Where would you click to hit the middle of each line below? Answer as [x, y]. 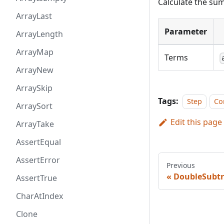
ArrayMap [35, 52]
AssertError [38, 160]
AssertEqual [38, 142]
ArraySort [34, 106]
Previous [181, 165]
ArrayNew [35, 70]
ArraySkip [34, 88]
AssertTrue [36, 178]
